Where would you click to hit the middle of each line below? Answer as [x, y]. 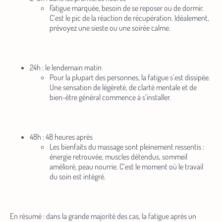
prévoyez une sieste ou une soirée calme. [110, 28]
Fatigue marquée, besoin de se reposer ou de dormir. [127, 8]
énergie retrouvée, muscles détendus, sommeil [118, 157]
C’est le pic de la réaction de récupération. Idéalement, [129, 18]
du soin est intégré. [78, 177]
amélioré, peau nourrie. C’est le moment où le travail [126, 167]
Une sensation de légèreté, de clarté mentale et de [123, 87]
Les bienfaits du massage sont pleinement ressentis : [127, 147]
